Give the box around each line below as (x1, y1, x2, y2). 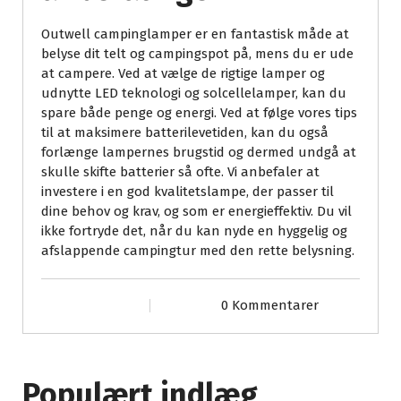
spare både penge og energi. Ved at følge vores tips (41, 105, 357, 122)
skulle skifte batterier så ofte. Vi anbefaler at (41, 164, 320, 181)
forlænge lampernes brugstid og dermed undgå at (41, 144, 356, 161)
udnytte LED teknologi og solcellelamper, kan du (41, 85, 346, 102)
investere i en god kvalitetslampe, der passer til (41, 183, 334, 200)
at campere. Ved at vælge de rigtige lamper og (41, 65, 325, 82)
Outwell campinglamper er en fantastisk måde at (41, 26, 349, 43)
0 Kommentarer (220, 297, 319, 314)
